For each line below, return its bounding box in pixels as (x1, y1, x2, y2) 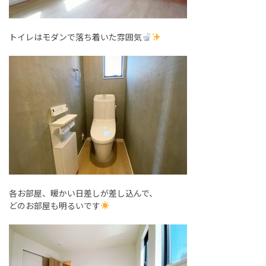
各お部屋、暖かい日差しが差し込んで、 (9, 187, 157, 199)
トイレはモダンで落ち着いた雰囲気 (9, 31, 142, 43)
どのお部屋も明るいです (9, 199, 100, 211)
